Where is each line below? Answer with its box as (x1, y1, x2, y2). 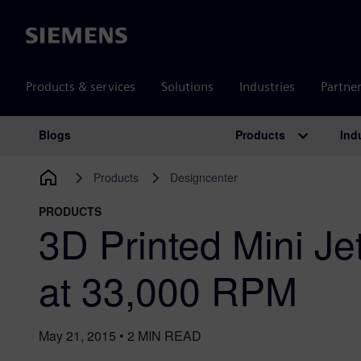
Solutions (161, 79, 214, 94)
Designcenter (169, 169, 238, 185)
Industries (239, 79, 295, 94)
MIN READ (138, 326, 201, 345)
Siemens (26, 28, 73, 44)
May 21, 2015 (39, 326, 116, 345)
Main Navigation (12, 133, 212, 171)
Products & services (26, 79, 135, 94)
